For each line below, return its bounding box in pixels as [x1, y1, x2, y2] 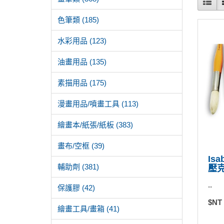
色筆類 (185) [57, 15, 99, 24]
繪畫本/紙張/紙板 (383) [57, 120, 133, 129]
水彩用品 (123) [57, 36, 106, 45]
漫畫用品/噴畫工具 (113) [57, 99, 138, 108]
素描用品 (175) [57, 78, 106, 87]
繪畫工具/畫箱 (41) [57, 204, 119, 213]
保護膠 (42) [57, 183, 95, 192]
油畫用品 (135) [57, 57, 106, 66]
